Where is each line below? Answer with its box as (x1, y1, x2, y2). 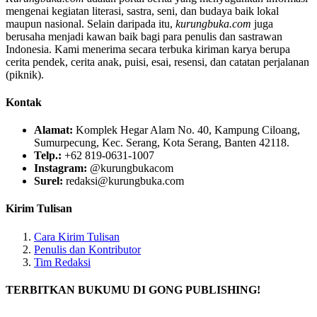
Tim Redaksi (34, 255, 91, 268)
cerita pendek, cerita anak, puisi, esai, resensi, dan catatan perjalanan (6, 55, 309, 68)
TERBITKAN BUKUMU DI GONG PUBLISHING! (6, 283, 260, 296)
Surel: (34, 175, 63, 188)
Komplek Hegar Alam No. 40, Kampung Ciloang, (73, 124, 300, 137)
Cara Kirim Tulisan (34, 230, 120, 243)
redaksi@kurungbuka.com (63, 175, 184, 188)
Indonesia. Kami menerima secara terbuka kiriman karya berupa (6, 42, 290, 55)
